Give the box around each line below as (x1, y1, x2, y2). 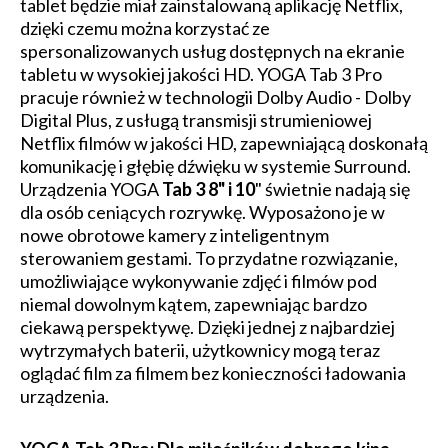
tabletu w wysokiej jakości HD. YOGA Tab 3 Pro (20, 63, 382, 85)
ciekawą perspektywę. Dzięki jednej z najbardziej (20, 316, 395, 338)
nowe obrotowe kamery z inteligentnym (20, 224, 329, 246)
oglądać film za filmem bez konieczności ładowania (20, 362, 406, 384)
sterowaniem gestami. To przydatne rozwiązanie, (20, 247, 398, 269)
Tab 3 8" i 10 (162, 178, 255, 200)
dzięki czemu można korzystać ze (20, 17, 270, 39)
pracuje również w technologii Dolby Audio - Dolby (20, 86, 411, 108)
